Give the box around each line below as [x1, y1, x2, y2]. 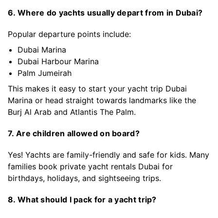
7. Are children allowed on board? [8, 128, 140, 138]
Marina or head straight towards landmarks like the [8, 95, 196, 105]
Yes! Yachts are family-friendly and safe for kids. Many [8, 149, 209, 160]
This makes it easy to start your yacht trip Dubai [8, 83, 187, 93]
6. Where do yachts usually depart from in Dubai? [8, 7, 203, 18]
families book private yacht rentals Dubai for [8, 161, 173, 171]
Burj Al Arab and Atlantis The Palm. [8, 107, 136, 117]
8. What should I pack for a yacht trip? [8, 194, 157, 204]
